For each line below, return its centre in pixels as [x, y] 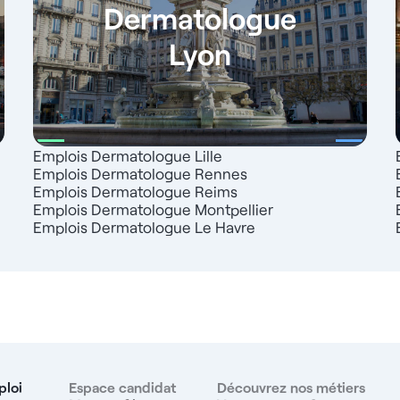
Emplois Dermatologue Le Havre [145, 227]
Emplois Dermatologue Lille [128, 156]
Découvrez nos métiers [291, 387]
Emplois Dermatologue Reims [136, 192]
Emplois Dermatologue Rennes [141, 174]
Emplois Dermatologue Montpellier [154, 209]
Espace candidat [122, 387]
